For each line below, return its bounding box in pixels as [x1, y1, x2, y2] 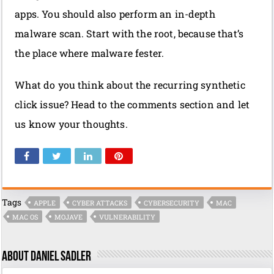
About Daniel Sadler [2, 250, 92, 265]
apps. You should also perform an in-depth [15, 7, 215, 21]
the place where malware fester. [15, 46, 165, 60]
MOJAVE [54, 212, 83, 222]
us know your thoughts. [15, 117, 128, 131]
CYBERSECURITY [144, 198, 200, 208]
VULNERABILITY [99, 212, 156, 222]
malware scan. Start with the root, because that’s [15, 27, 244, 40]
